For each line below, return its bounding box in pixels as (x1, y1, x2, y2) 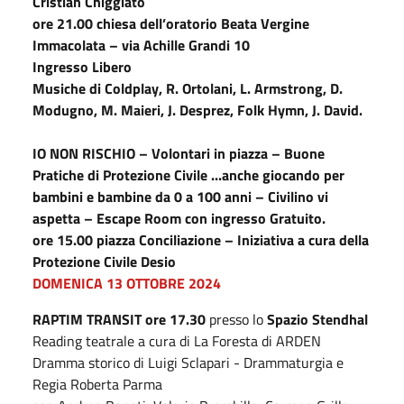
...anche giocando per (211, 163, 344, 186)
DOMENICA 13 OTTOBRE (32, 271, 188, 294)
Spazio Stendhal (267, 308, 368, 330)
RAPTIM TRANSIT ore (32, 308, 170, 330)
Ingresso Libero (32, 55, 132, 78)
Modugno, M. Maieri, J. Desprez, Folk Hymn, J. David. (32, 98, 363, 121)
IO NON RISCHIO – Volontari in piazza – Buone (32, 142, 325, 164)
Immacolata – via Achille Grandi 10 (32, 33, 250, 56)
